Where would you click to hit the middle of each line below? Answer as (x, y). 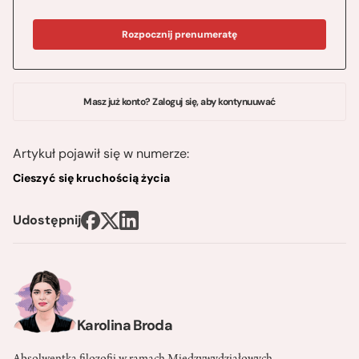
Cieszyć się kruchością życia (91, 178)
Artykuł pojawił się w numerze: (101, 154)
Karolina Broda (125, 326)
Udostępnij (47, 220)
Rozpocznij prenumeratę (179, 35)
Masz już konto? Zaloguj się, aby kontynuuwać (179, 102)
